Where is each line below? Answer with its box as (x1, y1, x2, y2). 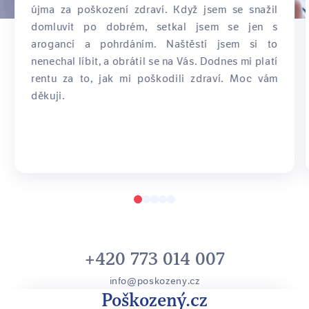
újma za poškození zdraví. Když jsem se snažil (31, 3, 278, 17)
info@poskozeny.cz (109, 275, 200, 287)
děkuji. (31, 89, 66, 103)
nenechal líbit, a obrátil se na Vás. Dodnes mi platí (31, 54, 278, 68)
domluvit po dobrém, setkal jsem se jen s (31, 20, 278, 34)
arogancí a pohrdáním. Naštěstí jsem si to (31, 37, 278, 51)
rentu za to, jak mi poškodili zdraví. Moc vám (31, 72, 278, 86)
